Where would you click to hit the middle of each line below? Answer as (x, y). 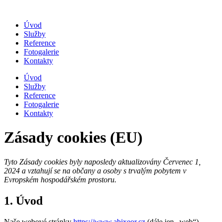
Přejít (12, 8)
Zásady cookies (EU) (73, 138)
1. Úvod (23, 200)
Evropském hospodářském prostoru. (60, 179)
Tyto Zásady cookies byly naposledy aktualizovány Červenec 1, (102, 162)
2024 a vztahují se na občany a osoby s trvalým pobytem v (95, 170)
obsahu (15, 26)
